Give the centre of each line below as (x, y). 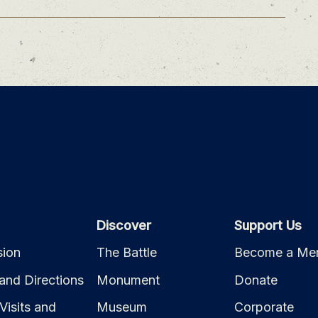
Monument (128, 280)
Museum (122, 307)
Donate (256, 280)
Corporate (264, 307)
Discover (124, 225)
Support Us (268, 225)
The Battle (127, 253)
